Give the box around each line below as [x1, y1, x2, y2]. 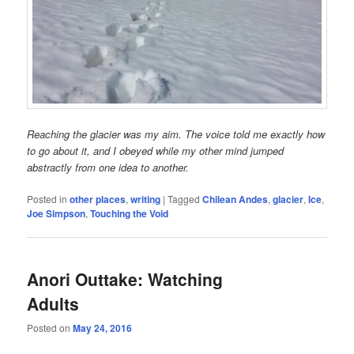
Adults [27, 291, 80, 315]
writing [130, 192, 161, 207]
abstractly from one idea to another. [27, 160, 190, 175]
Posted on [27, 320, 73, 334]
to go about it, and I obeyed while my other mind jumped [27, 143, 284, 159]
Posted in [27, 192, 68, 206]
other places [70, 192, 126, 207]
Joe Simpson [27, 206, 86, 221]
